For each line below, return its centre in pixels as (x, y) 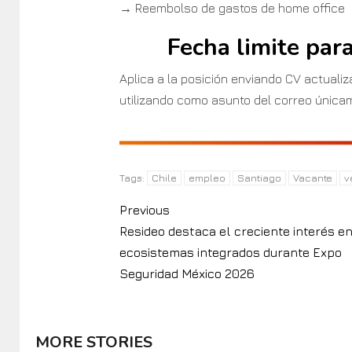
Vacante (312, 178)
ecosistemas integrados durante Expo (230, 253)
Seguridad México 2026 (187, 274)
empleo (207, 178)
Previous (144, 210)
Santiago (259, 178)
